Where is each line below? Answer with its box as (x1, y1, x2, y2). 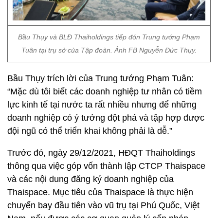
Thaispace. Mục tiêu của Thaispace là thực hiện (7, 187, 193, 197)
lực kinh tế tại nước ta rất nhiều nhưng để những (7, 100, 197, 109)
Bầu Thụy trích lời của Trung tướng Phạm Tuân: (7, 73, 194, 83)
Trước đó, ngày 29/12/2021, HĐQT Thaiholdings (7, 148, 195, 158)
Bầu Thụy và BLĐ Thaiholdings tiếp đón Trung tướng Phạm (18, 33, 200, 41)
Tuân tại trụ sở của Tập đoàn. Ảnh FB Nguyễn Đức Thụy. (21, 46, 197, 54)
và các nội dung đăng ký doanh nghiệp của (7, 174, 174, 184)
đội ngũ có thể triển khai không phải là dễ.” (7, 126, 172, 136)
